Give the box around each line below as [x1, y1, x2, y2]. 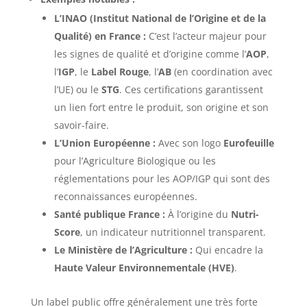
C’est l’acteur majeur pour [145, 29, 267, 42]
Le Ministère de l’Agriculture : [53, 243, 193, 256]
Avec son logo [155, 136, 223, 149]
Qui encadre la [192, 243, 263, 256]
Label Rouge [90, 64, 149, 78]
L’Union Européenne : [53, 136, 156, 149]
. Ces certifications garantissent [119, 82, 263, 96]
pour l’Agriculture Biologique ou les [53, 153, 216, 167]
